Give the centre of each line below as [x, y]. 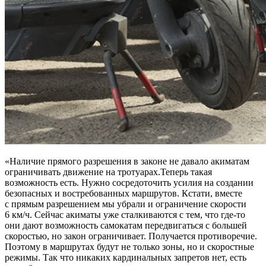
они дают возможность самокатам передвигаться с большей [126, 225]
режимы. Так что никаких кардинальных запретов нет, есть [126, 257]
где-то [233, 214]
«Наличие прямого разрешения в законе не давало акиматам [127, 161]
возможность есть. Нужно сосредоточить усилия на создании [129, 182]
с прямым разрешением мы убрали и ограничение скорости [126, 204]
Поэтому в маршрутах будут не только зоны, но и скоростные [129, 246]
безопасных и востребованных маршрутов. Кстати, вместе [123, 193]
